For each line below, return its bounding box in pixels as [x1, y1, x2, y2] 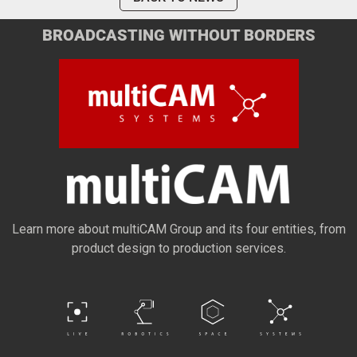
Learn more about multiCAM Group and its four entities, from [11, 221, 346, 237]
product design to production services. [71, 240, 286, 256]
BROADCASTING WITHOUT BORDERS [41, 25, 316, 45]
